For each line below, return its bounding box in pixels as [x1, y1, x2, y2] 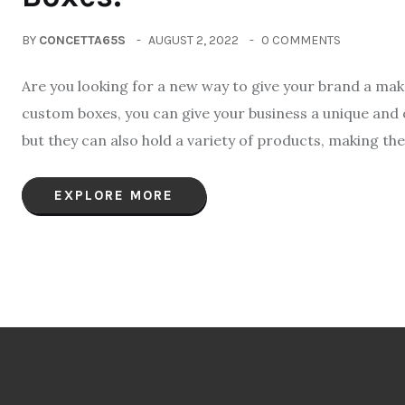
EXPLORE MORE [54, 187, 174, 203]
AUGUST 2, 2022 [148, 33, 239, 48]
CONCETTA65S [39, 33, 126, 48]
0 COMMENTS [261, 33, 341, 48]
